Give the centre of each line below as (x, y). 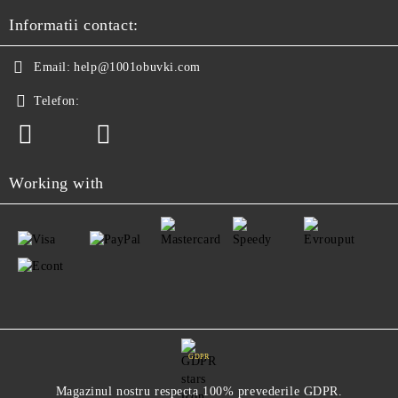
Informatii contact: (74, 25)
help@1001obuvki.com (138, 67)
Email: (52, 67)
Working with (56, 183)
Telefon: (57, 101)
